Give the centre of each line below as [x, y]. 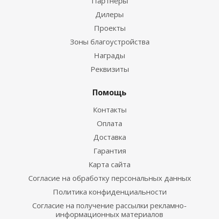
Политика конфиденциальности [109, 191]
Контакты [109, 109]
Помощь [109, 92]
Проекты [109, 28]
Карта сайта [109, 164]
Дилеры [109, 14]
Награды [109, 55]
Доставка [109, 137]
